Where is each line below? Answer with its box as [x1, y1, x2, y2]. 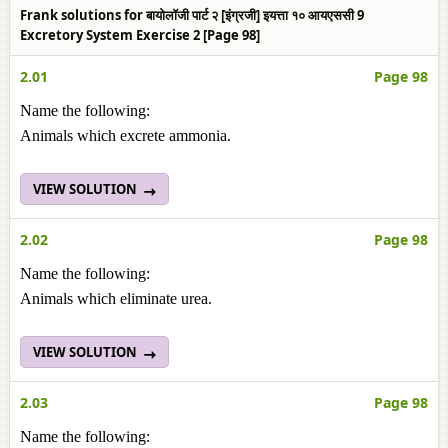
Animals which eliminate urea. [20, 290, 212, 307]
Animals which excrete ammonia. [20, 127, 231, 144]
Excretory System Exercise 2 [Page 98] [20, 26, 260, 44]
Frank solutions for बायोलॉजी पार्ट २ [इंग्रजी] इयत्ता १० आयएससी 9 [20, 6, 364, 24]
